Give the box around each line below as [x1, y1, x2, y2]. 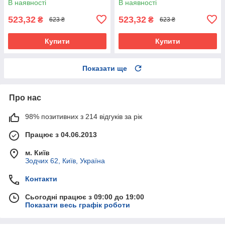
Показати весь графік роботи [25, 200, 130, 209]
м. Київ [25, 148, 50, 157]
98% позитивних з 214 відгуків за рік [25, 112, 142, 121]
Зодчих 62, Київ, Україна [25, 156, 105, 165]
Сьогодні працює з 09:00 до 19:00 [25, 192, 144, 201]
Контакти [25, 174, 57, 183]
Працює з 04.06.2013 [25, 130, 97, 139]
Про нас [9, 93, 41, 102]
